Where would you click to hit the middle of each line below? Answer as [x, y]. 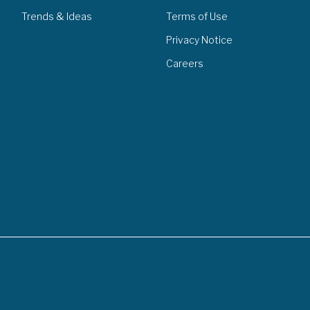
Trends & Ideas [56, 16]
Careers [184, 63]
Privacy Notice [199, 39]
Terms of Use [197, 16]
